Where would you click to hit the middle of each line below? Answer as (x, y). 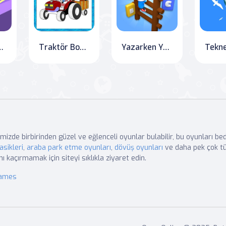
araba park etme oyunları (69, 148)
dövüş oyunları (139, 148)
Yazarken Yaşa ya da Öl (166, 47)
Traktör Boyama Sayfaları (83, 47)
